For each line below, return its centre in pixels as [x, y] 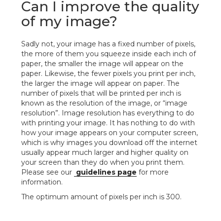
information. [42, 182]
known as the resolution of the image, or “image [104, 103]
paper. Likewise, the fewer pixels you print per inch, [108, 73]
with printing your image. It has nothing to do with [108, 123]
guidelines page [105, 172]
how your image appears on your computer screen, [110, 132]
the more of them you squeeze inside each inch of [109, 54]
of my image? [69, 21]
